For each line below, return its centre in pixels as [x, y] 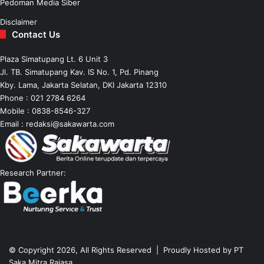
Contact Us [36, 34]
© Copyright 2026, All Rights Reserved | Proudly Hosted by [121, 250]
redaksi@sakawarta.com [70, 123]
